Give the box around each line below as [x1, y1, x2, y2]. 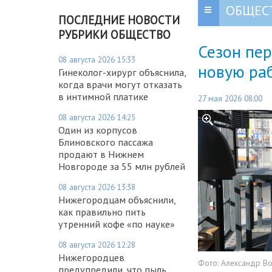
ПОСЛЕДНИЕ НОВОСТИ [58, 12, 180, 27]
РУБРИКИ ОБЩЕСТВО [58, 27, 171, 42]
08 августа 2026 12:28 [58, 239, 135, 250]
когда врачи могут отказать [58, 78, 182, 90]
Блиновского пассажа [58, 135, 153, 148]
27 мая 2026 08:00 [198, 92, 262, 104]
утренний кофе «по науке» [58, 217, 175, 230]
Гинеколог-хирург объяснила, [58, 66, 186, 78]
